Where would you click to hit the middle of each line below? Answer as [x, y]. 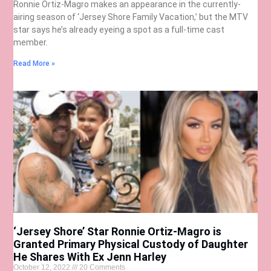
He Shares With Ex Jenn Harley [90, 256]
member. [32, 43]
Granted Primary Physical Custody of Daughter [131, 244]
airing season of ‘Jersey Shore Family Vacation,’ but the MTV [131, 17]
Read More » [34, 64]
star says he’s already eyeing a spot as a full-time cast [119, 30]
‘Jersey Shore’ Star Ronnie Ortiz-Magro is [118, 231]
